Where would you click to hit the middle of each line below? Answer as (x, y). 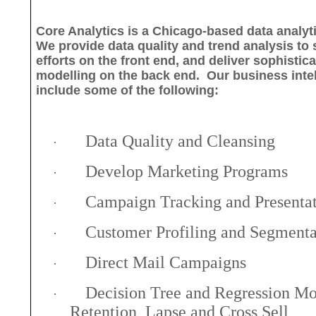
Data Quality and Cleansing (181, 141)
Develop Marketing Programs (187, 171)
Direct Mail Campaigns (166, 262)
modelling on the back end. (118, 75)
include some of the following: (128, 90)
